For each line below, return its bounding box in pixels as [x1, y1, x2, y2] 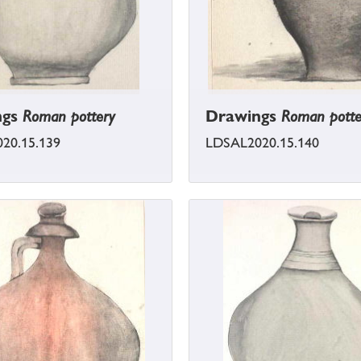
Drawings [205, 106, 281, 127]
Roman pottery [23, 106, 115, 127]
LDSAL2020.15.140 [205, 135, 319, 151]
